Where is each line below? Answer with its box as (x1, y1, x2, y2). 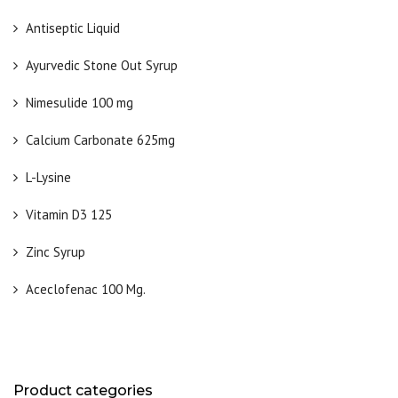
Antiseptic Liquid (26, 20, 123, 36)
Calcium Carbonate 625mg (26, 131, 175, 148)
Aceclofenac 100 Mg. (26, 281, 146, 298)
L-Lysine (26, 169, 71, 186)
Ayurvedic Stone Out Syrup (26, 57, 178, 74)
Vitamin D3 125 (26, 206, 112, 223)
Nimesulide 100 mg (26, 94, 133, 111)
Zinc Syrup (26, 243, 85, 260)
